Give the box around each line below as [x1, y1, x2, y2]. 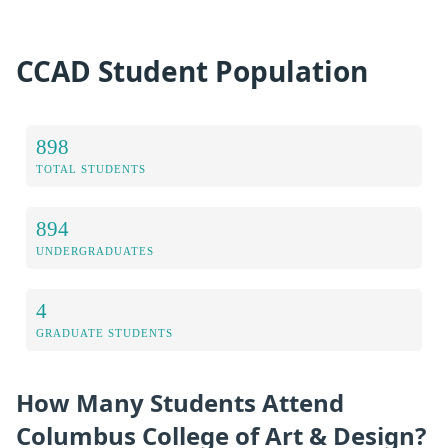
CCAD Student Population [16, 51, 368, 90]
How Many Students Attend [16, 386, 344, 420]
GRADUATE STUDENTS [36, 327, 173, 340]
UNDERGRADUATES [36, 245, 154, 258]
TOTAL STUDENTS [36, 163, 146, 176]
